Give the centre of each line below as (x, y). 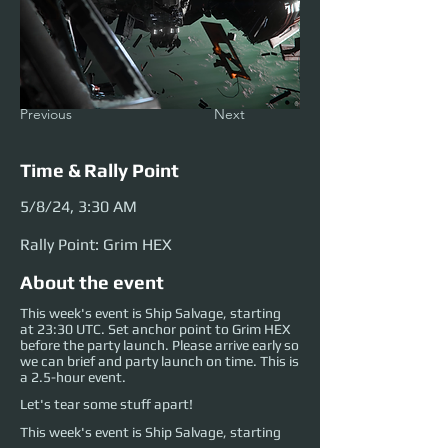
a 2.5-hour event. (74, 377)
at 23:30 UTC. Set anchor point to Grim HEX (155, 329)
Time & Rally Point (99, 170)
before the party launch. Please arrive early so (159, 345)
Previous (46, 114)
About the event (92, 282)
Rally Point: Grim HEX (96, 245)
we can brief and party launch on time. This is (159, 361)
